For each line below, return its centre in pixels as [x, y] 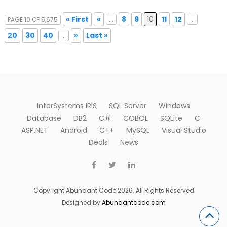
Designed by [82, 202]
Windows [174, 106]
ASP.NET [34, 130]
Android [73, 130]
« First [78, 19]
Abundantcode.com [134, 202]
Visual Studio [184, 130]
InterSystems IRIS [67, 106]
